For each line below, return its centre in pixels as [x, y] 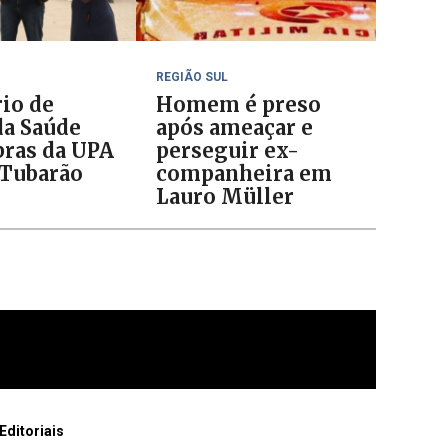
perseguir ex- [227, 150]
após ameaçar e [234, 127]
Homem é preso [238, 104]
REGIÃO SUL [192, 77]
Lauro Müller [225, 196]
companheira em [244, 173]
